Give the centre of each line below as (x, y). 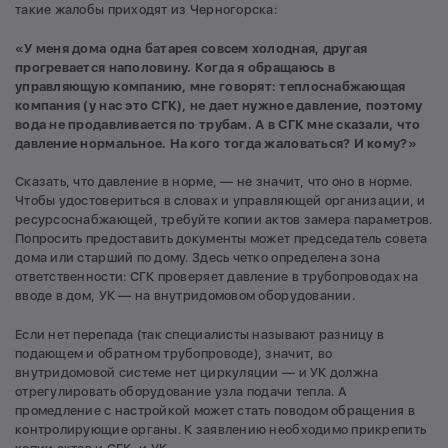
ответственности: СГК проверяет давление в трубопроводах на (217, 277)
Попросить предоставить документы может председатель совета (221, 239)
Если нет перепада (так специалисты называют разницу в (200, 334)
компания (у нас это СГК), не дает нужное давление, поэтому (219, 105)
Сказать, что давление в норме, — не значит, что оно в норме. (214, 182)
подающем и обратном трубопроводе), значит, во (174, 353)
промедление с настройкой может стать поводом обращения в (215, 410)
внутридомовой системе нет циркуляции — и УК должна (197, 372)
